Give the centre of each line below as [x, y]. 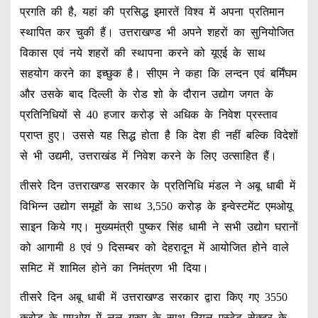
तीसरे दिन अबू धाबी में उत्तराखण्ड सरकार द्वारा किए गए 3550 [153, 297]
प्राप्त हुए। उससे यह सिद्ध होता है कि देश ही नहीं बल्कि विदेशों [159, 135]
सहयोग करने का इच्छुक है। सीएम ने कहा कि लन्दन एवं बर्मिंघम [158, 73]
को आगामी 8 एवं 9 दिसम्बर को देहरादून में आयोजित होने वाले [154, 247]
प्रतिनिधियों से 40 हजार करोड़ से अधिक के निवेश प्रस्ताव [148, 114]
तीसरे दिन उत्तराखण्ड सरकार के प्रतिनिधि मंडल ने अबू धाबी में [157, 185]
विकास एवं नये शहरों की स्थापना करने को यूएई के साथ [142, 53]
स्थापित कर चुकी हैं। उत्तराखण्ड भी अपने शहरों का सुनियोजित [157, 32]
